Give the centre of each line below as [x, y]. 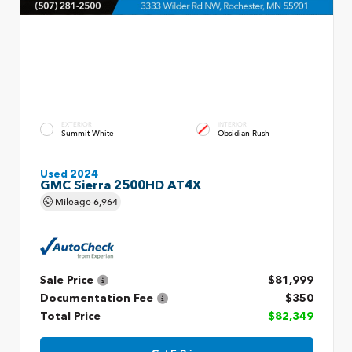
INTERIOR [232, 124]
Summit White [88, 133]
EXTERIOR [77, 124]
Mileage [73, 202]
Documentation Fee [97, 298]
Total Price [70, 316]
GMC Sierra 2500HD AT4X [121, 187]
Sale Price [67, 280]
